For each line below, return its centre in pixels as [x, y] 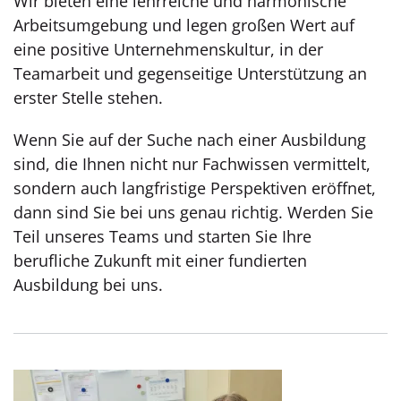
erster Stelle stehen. [88, 98]
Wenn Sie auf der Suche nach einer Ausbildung [190, 140]
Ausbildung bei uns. [88, 285]
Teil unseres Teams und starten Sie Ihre [162, 236]
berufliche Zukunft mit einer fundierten [160, 260]
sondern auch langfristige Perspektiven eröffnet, [195, 188]
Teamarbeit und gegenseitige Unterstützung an [190, 73]
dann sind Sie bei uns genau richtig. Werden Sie [193, 212]
